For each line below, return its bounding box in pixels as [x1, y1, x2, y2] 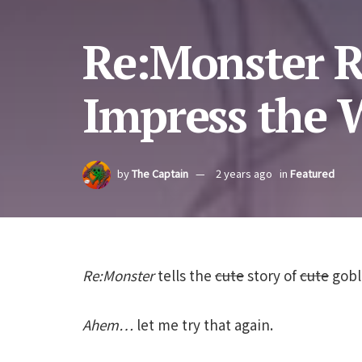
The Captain [132, 166, 188, 182]
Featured [290, 166, 335, 182]
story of [244, 265, 300, 285]
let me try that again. [133, 314, 273, 335]
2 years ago [216, 166, 272, 182]
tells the [154, 265, 215, 285]
